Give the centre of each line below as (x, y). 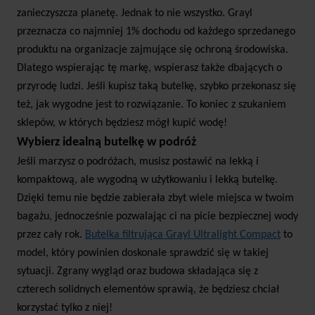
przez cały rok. (51, 235)
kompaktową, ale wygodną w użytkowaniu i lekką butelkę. (147, 180)
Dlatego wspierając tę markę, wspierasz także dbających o (149, 69)
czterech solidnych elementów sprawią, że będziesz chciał (148, 290)
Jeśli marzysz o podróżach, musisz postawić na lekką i (138, 162)
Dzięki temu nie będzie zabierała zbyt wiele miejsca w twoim (155, 199)
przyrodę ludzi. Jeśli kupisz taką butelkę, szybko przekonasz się (156, 87)
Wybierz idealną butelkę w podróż (107, 143)
